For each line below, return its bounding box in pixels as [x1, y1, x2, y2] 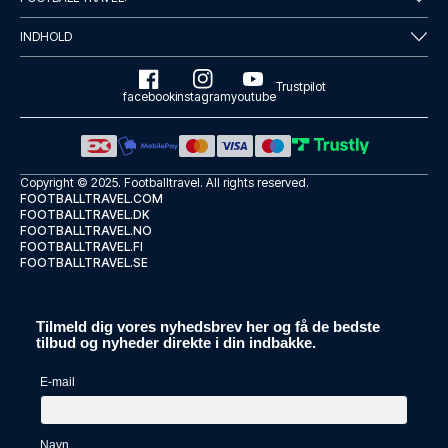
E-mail [40, 375, 76, 389]
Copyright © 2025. [20, 175, 124, 190]
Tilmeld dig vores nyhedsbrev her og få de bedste [36, 318, 380, 335]
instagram [174, 89, 231, 104]
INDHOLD [20, 29, 72, 44]
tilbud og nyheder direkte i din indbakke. [36, 334, 316, 351]
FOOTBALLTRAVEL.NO [20, 223, 152, 238]
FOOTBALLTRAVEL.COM [20, 191, 163, 206]
